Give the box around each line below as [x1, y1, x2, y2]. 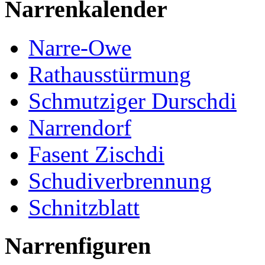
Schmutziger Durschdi [28, 88, 237, 114]
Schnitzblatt [28, 195, 140, 221]
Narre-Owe [28, 35, 131, 61]
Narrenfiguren [5, 232, 151, 259]
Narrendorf [28, 115, 131, 141]
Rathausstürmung [28, 62, 191, 88]
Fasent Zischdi [28, 141, 164, 167]
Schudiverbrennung [28, 168, 212, 194]
